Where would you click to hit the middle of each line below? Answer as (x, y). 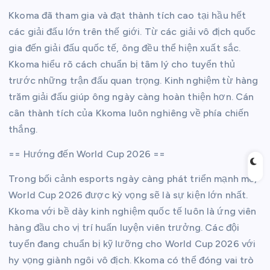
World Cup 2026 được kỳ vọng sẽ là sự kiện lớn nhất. (128, 195)
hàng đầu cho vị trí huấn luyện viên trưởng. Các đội (124, 227)
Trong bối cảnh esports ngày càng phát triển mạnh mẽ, (133, 178)
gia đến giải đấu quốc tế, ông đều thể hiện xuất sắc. (125, 48)
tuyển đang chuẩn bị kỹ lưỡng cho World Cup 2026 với (132, 243)
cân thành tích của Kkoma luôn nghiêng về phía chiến (129, 113)
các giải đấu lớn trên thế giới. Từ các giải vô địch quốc (132, 31)
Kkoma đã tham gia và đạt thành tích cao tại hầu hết (127, 15)
